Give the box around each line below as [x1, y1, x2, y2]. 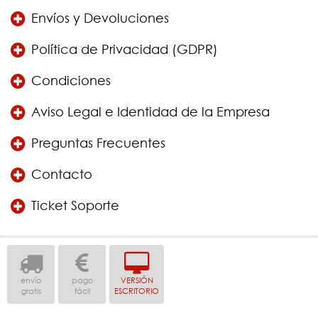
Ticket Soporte [31, 197, 119, 214]
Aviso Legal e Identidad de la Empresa [31, 104, 270, 120]
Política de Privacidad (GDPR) [31, 41, 218, 57]
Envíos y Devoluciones [31, 10, 169, 26]
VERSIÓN [120, 275, 153, 287]
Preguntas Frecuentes [31, 135, 165, 151]
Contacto [31, 166, 92, 182]
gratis [21, 285, 41, 297]
